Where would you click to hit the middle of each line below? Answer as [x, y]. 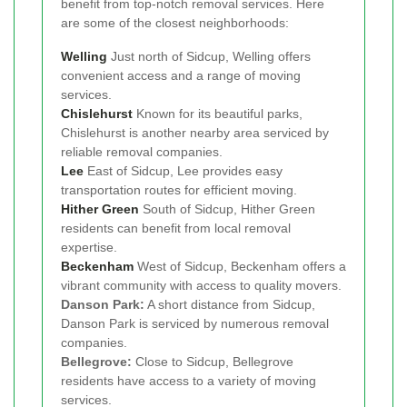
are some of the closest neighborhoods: [175, 23]
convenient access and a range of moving [181, 76]
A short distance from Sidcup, [230, 305]
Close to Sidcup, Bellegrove [213, 362]
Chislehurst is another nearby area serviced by [195, 133]
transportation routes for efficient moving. [179, 190]
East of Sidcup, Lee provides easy [183, 171]
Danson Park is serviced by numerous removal [195, 324]
